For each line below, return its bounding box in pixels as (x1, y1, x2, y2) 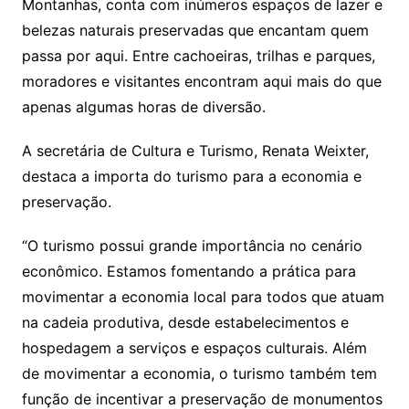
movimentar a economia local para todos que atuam (21, 288, 384, 307)
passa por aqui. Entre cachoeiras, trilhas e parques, (21, 47, 375, 66)
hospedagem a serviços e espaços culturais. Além (21, 339, 367, 358)
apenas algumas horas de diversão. (21, 98, 266, 117)
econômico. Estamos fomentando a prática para (21, 262, 356, 281)
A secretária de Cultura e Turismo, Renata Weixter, (21, 142, 369, 161)
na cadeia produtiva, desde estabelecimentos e (21, 313, 349, 332)
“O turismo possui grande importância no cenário (21, 236, 362, 256)
